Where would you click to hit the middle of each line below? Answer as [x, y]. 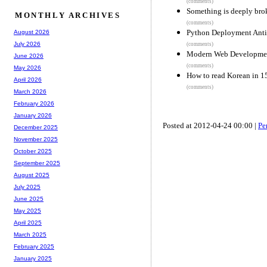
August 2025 [32, 175]
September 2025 [37, 163]
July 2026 [27, 44]
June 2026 [29, 56]
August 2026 [32, 32]
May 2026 [27, 68]
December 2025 [36, 128]
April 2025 [28, 223]
